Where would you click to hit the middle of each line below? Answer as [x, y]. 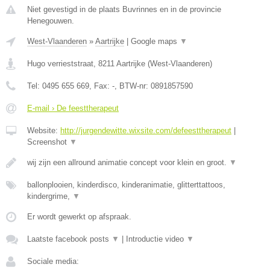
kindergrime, [50, 196]
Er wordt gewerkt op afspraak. [79, 216]
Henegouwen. [51, 20]
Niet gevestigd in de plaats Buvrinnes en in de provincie [124, 9]
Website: [44, 130]
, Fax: [101, 86]
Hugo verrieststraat [60, 63]
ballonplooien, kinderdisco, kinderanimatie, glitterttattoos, [126, 184]
